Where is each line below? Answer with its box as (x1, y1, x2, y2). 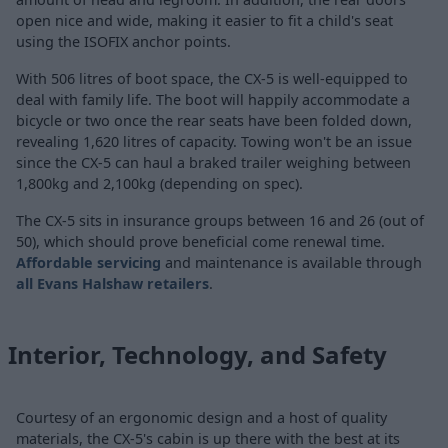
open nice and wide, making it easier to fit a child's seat (16, 11, 393, 31)
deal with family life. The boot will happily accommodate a (16, 90, 410, 110)
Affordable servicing (16, 253, 161, 273)
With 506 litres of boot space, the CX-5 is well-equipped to (16, 69, 408, 89)
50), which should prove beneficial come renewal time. (16, 232, 385, 252)
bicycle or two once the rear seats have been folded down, (16, 111, 412, 131)
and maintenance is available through (161, 253, 422, 273)
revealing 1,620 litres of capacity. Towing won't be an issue (16, 132, 412, 152)
